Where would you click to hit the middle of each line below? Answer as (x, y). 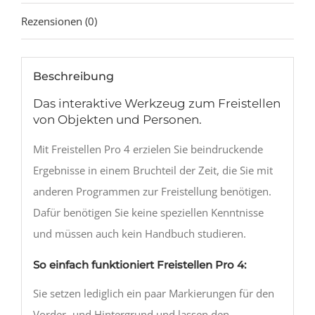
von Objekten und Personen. (117, 120)
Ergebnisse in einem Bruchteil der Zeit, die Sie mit (153, 170)
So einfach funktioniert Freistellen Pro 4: (139, 264)
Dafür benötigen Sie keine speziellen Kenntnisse (148, 212)
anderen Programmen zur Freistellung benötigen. (152, 191)
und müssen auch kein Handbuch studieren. (139, 233)
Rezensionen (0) (59, 21)
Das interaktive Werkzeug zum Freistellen (156, 103)
